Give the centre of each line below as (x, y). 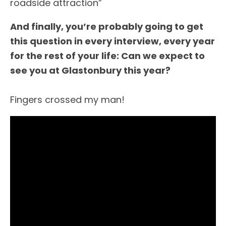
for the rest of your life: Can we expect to (107, 55)
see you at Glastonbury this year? (90, 70)
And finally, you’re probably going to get (107, 26)
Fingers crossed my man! (67, 99)
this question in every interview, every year (112, 41)
